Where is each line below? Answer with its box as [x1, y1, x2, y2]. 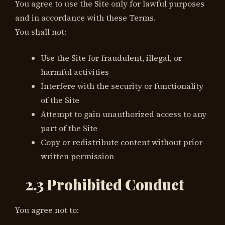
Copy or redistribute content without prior [41, 137, 202, 148]
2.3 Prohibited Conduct [25, 174, 184, 194]
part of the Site [41, 123, 97, 134]
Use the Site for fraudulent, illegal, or [41, 52, 182, 64]
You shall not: [15, 26, 66, 38]
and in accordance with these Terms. [15, 12, 156, 24]
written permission [41, 151, 114, 162]
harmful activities [41, 66, 109, 78]
